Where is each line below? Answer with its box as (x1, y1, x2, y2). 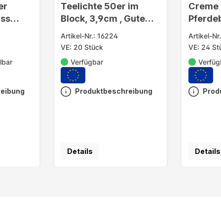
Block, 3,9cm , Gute (61, 13, 146, 24)
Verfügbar (70, 58, 103, 67)
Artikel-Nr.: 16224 (61, 32, 118, 40)
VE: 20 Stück (61, 43, 104, 52)
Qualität (61, 25, 96, 37)
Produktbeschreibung (75, 87, 153, 96)
